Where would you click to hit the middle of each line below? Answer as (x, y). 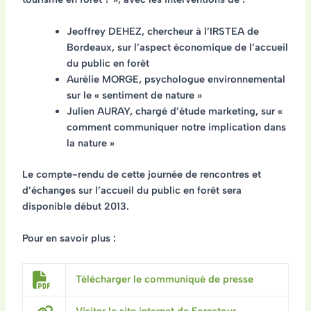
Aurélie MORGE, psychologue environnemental (176, 79)
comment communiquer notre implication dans (176, 127)
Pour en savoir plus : (69, 238)
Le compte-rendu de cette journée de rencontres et (141, 175)
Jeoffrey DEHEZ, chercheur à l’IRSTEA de (162, 32)
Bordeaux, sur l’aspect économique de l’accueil (177, 48)
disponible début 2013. (75, 207)
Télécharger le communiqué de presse (165, 279)
